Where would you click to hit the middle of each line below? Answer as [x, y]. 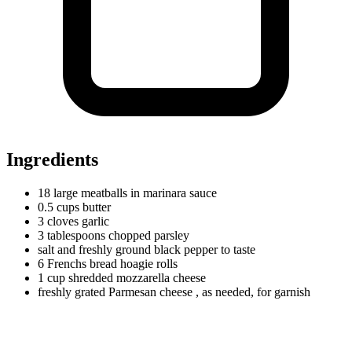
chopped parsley [147, 235]
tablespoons [76, 235]
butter [95, 207]
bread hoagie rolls [132, 263]
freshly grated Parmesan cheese [117, 291]
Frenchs [67, 263]
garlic [94, 221]
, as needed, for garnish [253, 291]
